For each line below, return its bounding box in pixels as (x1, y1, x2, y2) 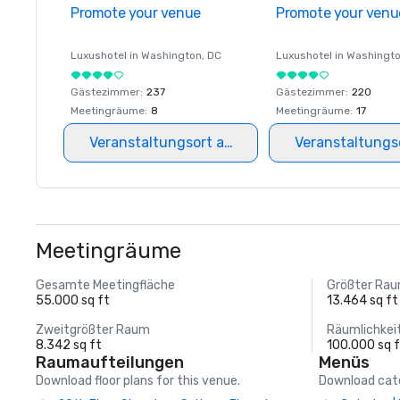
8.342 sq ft (36, 337, 102, 353)
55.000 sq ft (36, 293, 110, 308)
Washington (141, 49, 202, 62)
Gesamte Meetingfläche (36, 278, 175, 293)
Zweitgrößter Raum (36, 322, 150, 337)
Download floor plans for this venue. (36, 373, 240, 388)
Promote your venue (71, 4, 201, 21)
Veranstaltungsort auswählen (88, 134, 289, 151)
